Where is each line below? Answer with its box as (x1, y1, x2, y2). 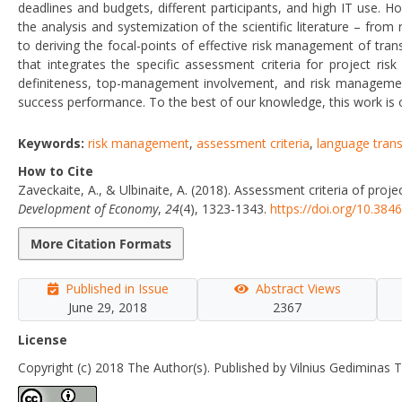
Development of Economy (18, 199, 158, 217)
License (18, 330, 67, 348)
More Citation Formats (31, 234, 171, 252)
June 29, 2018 (68, 298, 147, 316)
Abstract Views (255, 279, 341, 297)
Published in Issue (65, 279, 169, 297)
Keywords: (18, 134, 88, 152)
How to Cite (18, 162, 93, 179)
